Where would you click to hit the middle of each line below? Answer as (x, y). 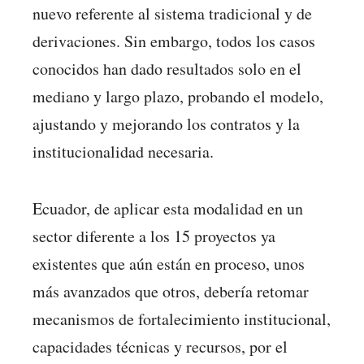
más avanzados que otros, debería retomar (171, 292)
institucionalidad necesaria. (123, 151)
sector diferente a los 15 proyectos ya (154, 236)
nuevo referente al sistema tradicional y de (172, 13)
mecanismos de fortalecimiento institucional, (182, 319)
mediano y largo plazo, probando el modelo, (178, 96)
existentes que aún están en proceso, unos (169, 264)
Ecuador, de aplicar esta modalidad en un (168, 209)
